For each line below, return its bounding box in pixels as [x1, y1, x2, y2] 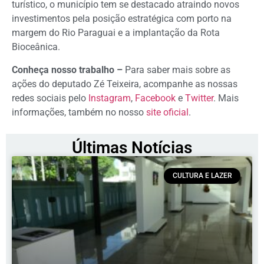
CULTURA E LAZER [172, 171, 232, 180]
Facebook [135, 92, 176, 104]
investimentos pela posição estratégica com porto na [12, 13, 232, 25]
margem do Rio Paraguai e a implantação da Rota [12, 27, 220, 39]
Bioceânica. [12, 41, 65, 53]
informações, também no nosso [12, 106, 146, 118]
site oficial [146, 106, 189, 118]
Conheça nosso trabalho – [12, 64, 123, 75]
